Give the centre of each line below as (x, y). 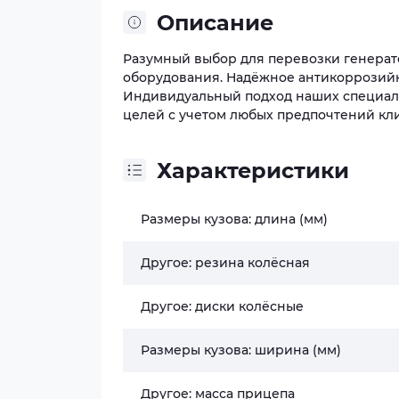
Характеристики (253, 170)
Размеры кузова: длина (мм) (234, 219)
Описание (215, 22)
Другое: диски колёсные (222, 306)
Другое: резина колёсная (225, 262)
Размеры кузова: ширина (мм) (241, 350)
